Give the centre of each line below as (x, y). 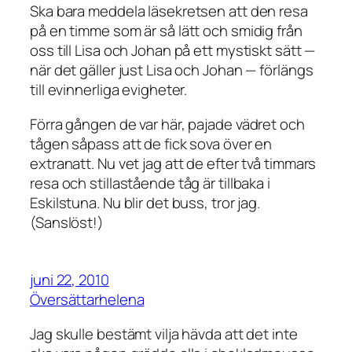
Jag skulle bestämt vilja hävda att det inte (164, 334)
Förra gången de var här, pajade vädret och (167, 124)
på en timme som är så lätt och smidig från (166, 31)
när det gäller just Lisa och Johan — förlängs (172, 70)
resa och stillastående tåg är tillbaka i (150, 183)
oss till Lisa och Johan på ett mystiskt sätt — (173, 51)
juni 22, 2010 (70, 280)
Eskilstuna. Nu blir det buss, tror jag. (145, 202)
